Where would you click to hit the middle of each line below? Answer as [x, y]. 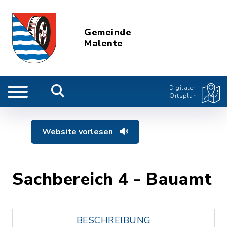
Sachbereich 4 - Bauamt [112, 179]
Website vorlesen [79, 132]
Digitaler [182, 88]
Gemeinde [108, 32]
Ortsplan [183, 96]
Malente [104, 43]
